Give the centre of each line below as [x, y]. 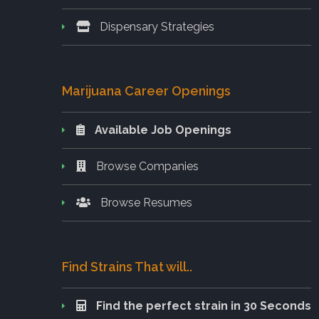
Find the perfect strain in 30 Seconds [204, 305]
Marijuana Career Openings [146, 90]
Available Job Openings [163, 130]
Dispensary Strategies [156, 26]
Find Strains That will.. [127, 266]
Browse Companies [146, 166]
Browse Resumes [145, 202]
